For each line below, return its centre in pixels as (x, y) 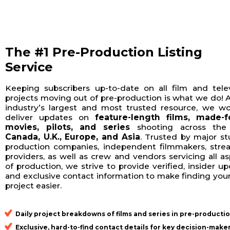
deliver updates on (50, 118)
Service (29, 67)
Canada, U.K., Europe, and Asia (73, 137)
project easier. (33, 186)
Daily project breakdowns (60, 214)
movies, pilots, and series (68, 127)
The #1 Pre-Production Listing (104, 52)
